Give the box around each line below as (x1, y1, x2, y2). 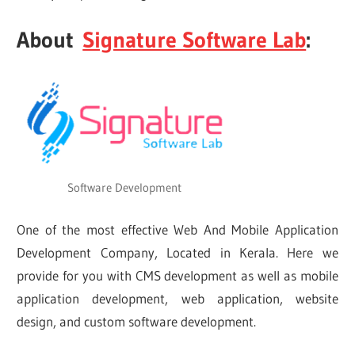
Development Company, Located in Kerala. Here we (17, 244, 338, 261)
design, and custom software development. (17, 313, 257, 330)
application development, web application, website (17, 290, 338, 307)
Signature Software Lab (82, 25, 307, 53)
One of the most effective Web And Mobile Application (17, 221, 338, 239)
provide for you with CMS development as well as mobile (17, 267, 338, 284)
